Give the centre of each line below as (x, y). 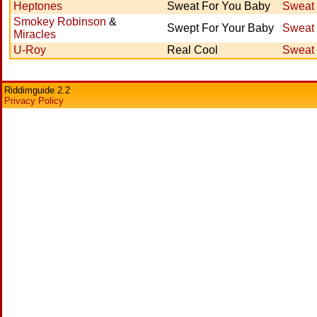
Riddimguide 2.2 (37, 90)
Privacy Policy (34, 101)
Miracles (35, 34)
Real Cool (192, 50)
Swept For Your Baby (220, 28)
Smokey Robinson (60, 22)
